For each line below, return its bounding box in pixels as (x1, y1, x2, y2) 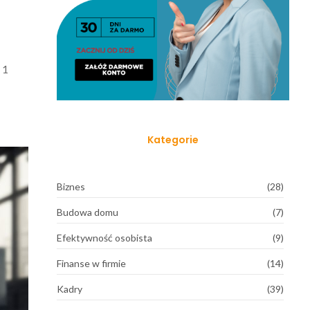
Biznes (56, 180, 85, 192)
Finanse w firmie (56, 257, 126, 269)
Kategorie (147, 132, 199, 147)
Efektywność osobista (56, 231, 152, 244)
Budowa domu (56, 206, 118, 218)
